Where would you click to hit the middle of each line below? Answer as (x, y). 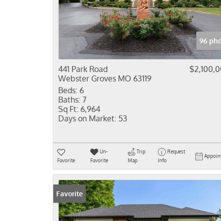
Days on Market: (87, 118)
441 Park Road (83, 69)
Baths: (69, 100)
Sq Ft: (68, 109)
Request (176, 151)
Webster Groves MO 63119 (105, 78)
